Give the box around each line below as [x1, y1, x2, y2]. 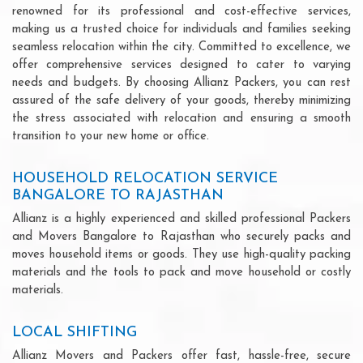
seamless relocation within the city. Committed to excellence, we [12, 41, 351, 53]
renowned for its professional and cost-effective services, [12, 5, 351, 18]
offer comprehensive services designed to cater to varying [12, 58, 351, 71]
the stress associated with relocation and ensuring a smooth [12, 112, 351, 125]
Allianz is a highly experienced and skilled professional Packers [12, 212, 351, 225]
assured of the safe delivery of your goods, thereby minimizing [12, 94, 351, 107]
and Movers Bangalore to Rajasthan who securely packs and [12, 230, 351, 243]
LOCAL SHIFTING [12, 324, 137, 340]
